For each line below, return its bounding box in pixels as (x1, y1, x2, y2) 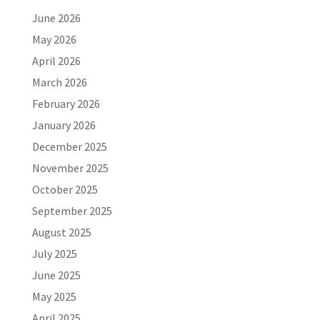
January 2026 (31, 118, 96, 132)
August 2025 (31, 225, 91, 239)
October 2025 (31, 182, 98, 196)
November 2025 (31, 161, 109, 175)
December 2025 (31, 139, 107, 154)
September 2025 (31, 204, 112, 218)
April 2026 (31, 54, 81, 68)
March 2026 (31, 75, 87, 89)
